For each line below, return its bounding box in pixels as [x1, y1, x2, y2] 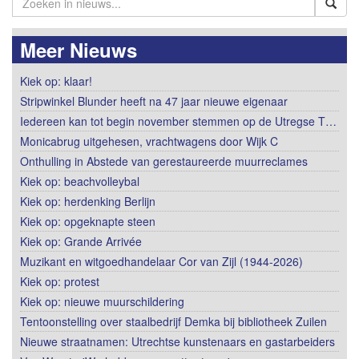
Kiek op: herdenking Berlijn [20, 192, 155, 209]
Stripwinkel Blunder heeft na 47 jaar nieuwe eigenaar [20, 92, 288, 109]
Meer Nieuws [20, 35, 137, 63]
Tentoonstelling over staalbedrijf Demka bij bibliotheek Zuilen [20, 313, 327, 329]
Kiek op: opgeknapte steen [20, 212, 155, 229]
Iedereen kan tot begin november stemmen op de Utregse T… [20, 112, 337, 129]
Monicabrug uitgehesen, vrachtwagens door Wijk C [20, 132, 278, 149]
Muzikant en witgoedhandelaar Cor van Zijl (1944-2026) [20, 252, 303, 269]
